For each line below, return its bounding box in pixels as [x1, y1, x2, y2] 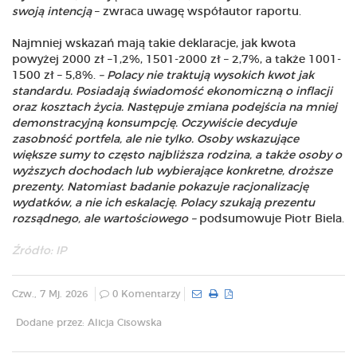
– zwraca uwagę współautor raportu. [92, 6, 301, 18]
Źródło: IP [12, 245, 66, 257]
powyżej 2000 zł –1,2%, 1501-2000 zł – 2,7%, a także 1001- [12, 54, 341, 66]
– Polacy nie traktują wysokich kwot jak [99, 70, 314, 82]
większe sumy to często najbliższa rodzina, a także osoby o [12, 150, 342, 162]
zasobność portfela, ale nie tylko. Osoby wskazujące [12, 134, 299, 146]
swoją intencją [12, 6, 92, 18]
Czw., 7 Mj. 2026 [12, 289, 88, 300]
